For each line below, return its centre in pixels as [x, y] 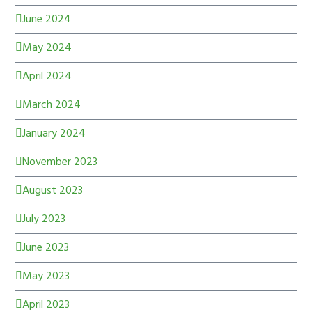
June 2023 [46, 248]
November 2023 [60, 163]
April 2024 [47, 77]
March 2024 [52, 106]
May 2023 [46, 277]
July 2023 [44, 220]
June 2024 [47, 20]
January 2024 [54, 134]
